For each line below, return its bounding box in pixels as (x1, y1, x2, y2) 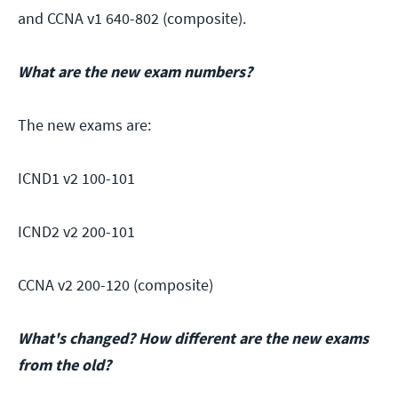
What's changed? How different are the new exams (18, 328, 369, 349)
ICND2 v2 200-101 (18, 221, 135, 243)
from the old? (18, 354, 111, 376)
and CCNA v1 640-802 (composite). (18, 8, 246, 29)
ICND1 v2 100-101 (18, 168, 135, 189)
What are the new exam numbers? (18, 61, 252, 83)
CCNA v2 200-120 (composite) (18, 275, 213, 296)
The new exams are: (18, 115, 151, 136)
